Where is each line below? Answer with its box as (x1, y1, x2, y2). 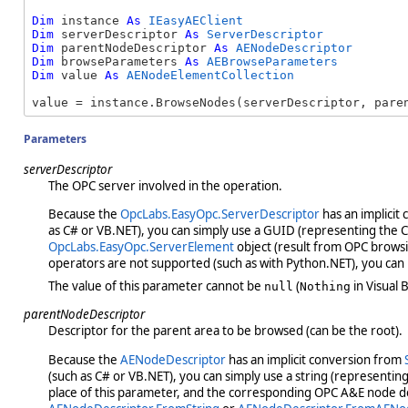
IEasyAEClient (148, 13, 243, 27)
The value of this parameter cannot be (47, 278, 264, 295)
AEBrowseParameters (207, 54, 338, 68)
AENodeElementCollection (127, 67, 294, 82)
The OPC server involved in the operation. (47, 177, 282, 194)
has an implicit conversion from (225, 351, 404, 368)
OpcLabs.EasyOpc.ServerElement (47, 238, 234, 255)
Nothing (299, 280, 351, 294)
